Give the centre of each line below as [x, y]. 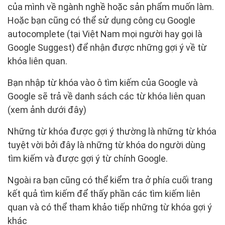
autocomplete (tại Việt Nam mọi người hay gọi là [105, 34]
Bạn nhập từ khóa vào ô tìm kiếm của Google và [103, 83]
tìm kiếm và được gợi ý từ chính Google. [88, 159]
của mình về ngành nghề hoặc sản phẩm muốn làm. [111, 7]
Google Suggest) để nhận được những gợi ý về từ [107, 48]
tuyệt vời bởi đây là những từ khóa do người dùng [106, 145]
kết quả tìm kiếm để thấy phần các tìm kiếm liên [104, 194]
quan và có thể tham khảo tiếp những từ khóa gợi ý [110, 207]
